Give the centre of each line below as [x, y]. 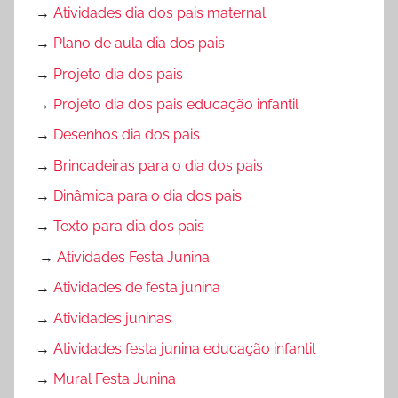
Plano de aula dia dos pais [139, 44]
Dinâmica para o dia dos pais [147, 196]
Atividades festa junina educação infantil [184, 348]
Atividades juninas [112, 318]
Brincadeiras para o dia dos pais [158, 165]
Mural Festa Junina [115, 379]
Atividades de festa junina [137, 288]
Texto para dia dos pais [129, 227]
